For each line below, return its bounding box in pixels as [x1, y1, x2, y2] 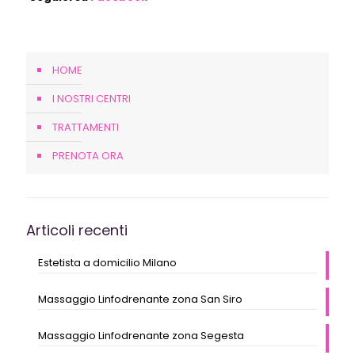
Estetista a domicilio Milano [38, 254, 177, 270]
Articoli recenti [26, 219, 128, 240]
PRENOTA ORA [52, 147, 124, 163]
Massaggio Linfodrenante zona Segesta [38, 327, 244, 343]
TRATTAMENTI [52, 119, 119, 135]
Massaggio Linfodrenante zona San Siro [38, 291, 242, 307]
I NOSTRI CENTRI [52, 90, 131, 106]
